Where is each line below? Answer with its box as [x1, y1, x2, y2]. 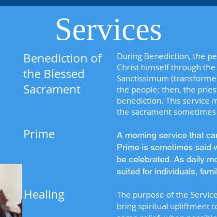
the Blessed [23, 66, 85, 81]
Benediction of [23, 50, 102, 66]
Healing [24, 186, 64, 202]
